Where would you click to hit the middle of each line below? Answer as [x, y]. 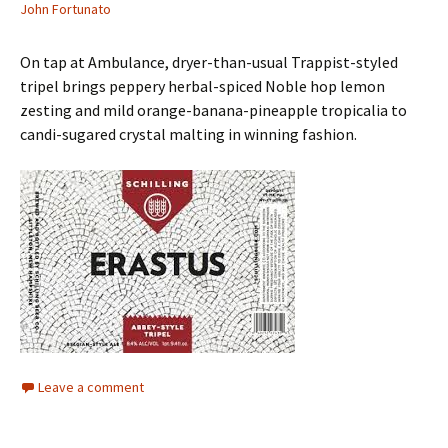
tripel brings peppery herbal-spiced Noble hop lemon [202, 86]
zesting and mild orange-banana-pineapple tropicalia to [213, 110]
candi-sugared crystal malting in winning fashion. [188, 134]
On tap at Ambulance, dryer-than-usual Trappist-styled [209, 62]
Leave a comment [91, 387]
